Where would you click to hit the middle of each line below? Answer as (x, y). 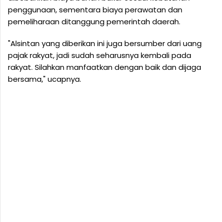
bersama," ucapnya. (45, 79)
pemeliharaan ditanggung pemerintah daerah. (94, 22)
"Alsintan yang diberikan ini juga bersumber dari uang (105, 44)
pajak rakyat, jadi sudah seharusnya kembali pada (100, 55)
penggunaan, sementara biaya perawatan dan (95, 10)
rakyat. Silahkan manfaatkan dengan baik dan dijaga (105, 67)
